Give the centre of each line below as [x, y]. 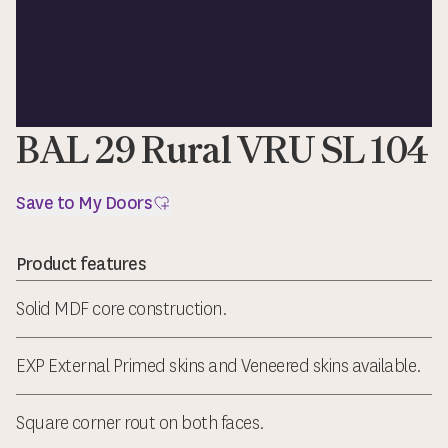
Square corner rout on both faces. [140, 423]
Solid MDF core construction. [121, 309]
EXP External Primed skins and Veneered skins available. [218, 366]
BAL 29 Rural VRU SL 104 [222, 149]
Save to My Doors [83, 203]
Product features [80, 264]
